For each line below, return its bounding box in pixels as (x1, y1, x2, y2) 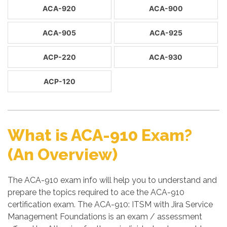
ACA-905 (43, 28, 77, 37)
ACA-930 (149, 53, 183, 61)
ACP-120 (43, 77, 75, 86)
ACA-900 (148, 4, 183, 13)
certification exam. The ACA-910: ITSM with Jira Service (8, 200, 213, 209)
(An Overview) (8, 145, 118, 164)
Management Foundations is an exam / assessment (8, 212, 202, 221)
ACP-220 (43, 53, 76, 61)
